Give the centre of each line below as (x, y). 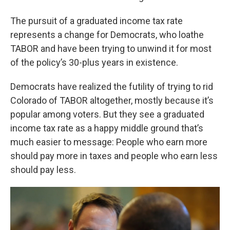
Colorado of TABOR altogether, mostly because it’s (112, 100)
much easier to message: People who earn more (109, 142)
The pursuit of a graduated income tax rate (97, 21)
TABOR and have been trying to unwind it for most (111, 49)
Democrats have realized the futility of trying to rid (112, 87)
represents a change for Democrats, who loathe (107, 35)
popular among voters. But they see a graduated (107, 114)
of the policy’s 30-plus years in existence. (94, 62)
